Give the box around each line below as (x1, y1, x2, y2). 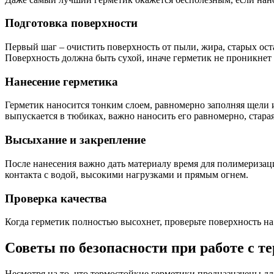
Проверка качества (5, 191, 107, 205)
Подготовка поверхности (5, 17, 138, 30)
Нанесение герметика (5, 75, 118, 88)
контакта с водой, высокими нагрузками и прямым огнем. (5, 169, 248, 180)
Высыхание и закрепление (5, 133, 146, 147)
